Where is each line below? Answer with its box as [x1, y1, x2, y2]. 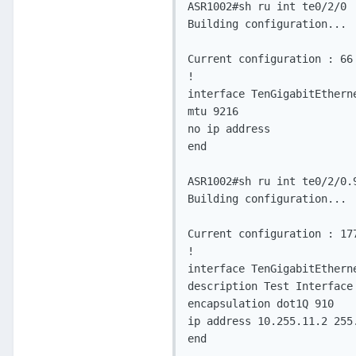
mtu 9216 [188, 105, 238, 118]
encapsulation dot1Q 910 [188, 297, 334, 311]
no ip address [188, 122, 270, 136]
